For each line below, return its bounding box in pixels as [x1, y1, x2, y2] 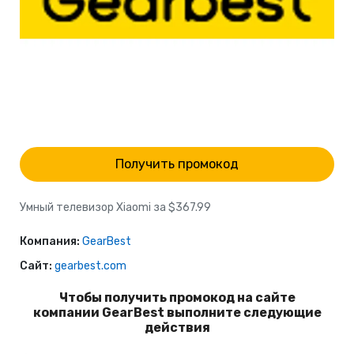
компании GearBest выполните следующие [32, 305, 322, 320]
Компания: [20, 235, 80, 248]
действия [144, 320, 210, 335]
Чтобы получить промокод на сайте [58, 290, 296, 305]
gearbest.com [55, 259, 126, 273]
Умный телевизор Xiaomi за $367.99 [20, 201, 211, 214]
